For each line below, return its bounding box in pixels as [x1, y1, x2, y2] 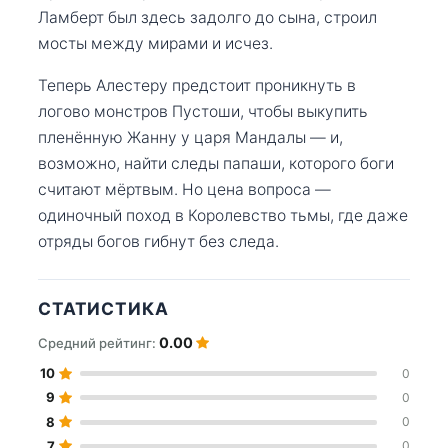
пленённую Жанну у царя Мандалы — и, [38, 127, 343, 147]
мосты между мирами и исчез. [38, 33, 273, 53]
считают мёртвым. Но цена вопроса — [38, 179, 331, 199]
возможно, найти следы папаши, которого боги [38, 153, 394, 173]
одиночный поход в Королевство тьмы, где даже [38, 205, 408, 225]
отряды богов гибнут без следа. [38, 231, 279, 251]
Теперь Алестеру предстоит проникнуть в [38, 75, 356, 95]
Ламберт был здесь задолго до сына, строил [38, 7, 377, 27]
